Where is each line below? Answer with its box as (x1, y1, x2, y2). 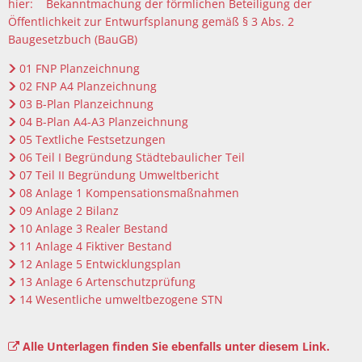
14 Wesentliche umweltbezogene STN (19, 292, 223, 307)
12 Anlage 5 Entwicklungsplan (19, 256, 181, 271)
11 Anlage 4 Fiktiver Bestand (19, 238, 172, 254)
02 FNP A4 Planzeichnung (19, 78, 157, 94)
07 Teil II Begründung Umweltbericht (19, 167, 219, 183)
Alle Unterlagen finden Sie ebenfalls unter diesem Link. (22, 339, 330, 354)
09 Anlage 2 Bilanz (19, 203, 119, 218)
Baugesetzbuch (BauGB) (8, 32, 137, 47)
